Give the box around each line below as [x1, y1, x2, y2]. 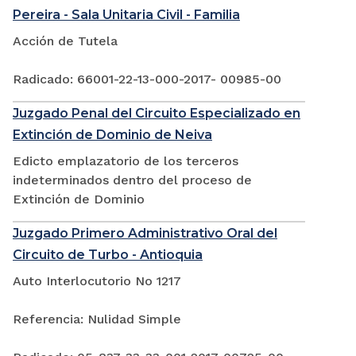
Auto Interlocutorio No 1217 [13, 273, 181, 289]
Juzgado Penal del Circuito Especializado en [13, 106, 300, 122]
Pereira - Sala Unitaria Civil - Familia [13, 7, 240, 23]
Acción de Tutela [13, 33, 118, 49]
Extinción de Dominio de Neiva [13, 127, 212, 143]
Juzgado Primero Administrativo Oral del [13, 226, 277, 242]
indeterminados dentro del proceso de [13, 172, 252, 188]
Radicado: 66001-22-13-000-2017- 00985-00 [13, 72, 281, 87]
